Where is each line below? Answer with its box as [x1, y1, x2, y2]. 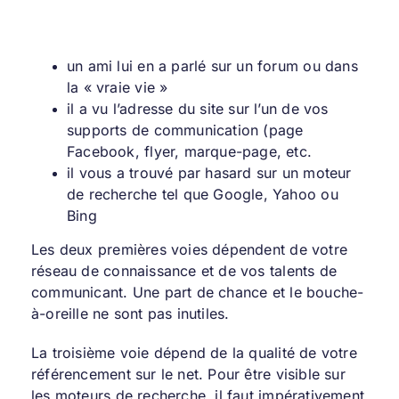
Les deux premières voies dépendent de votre [30, 240, 348, 258]
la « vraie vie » [66, 78, 168, 96]
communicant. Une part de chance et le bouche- [30, 283, 364, 301]
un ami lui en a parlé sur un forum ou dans [66, 57, 358, 75]
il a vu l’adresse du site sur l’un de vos [66, 100, 329, 118]
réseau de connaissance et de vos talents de [30, 262, 338, 280]
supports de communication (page [66, 121, 304, 139]
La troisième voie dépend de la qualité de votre [30, 344, 357, 362]
